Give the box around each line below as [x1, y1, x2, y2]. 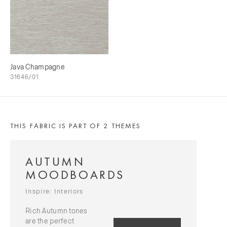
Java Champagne [10, 62, 65, 71]
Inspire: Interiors [25, 187, 84, 195]
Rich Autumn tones [25, 206, 88, 215]
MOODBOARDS [25, 167, 125, 182]
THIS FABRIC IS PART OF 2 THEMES [10, 121, 141, 130]
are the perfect [25, 216, 74, 225]
